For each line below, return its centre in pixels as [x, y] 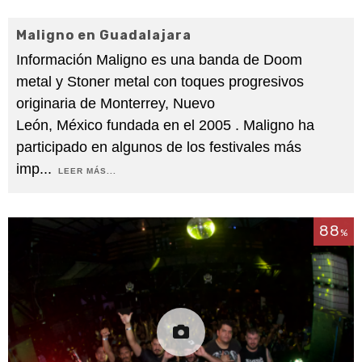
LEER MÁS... [87, 170]
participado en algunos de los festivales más [159, 147]
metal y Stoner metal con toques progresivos [160, 81]
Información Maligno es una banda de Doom [159, 59]
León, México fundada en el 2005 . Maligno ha [165, 125]
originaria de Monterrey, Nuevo [116, 103]
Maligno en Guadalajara [104, 35]
